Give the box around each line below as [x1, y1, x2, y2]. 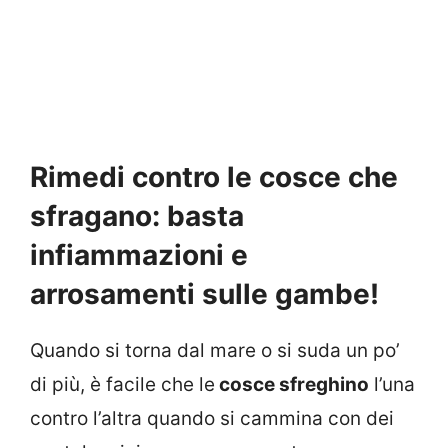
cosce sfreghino [215, 373, 369, 397]
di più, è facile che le [30, 373, 215, 397]
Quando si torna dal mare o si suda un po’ [30, 339, 400, 363]
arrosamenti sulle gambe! [30, 277, 379, 312]
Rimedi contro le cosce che [30, 160, 398, 195]
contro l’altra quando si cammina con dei [30, 407, 394, 431]
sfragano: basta [30, 199, 244, 234]
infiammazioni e [30, 238, 248, 273]
